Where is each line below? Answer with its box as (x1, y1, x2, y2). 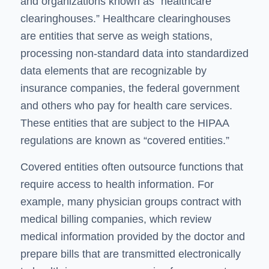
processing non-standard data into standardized (20, 47, 249, 59)
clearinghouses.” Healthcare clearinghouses (20, 12, 231, 25)
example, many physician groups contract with (20, 196, 241, 208)
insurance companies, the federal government (20, 82, 240, 94)
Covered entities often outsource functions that (20, 161, 243, 174)
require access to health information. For (20, 178, 214, 191)
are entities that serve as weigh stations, (20, 29, 213, 42)
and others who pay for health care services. (20, 99, 232, 112)
